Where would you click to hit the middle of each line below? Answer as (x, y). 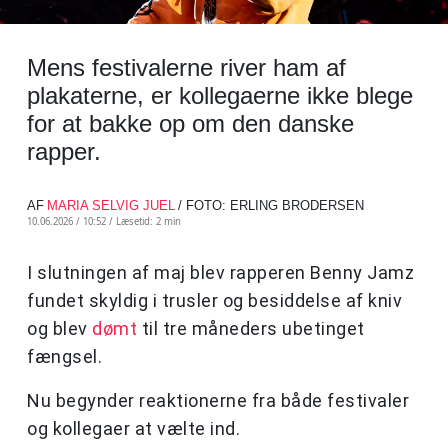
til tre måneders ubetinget (251, 329)
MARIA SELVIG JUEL (111, 206)
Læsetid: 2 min (148, 222)
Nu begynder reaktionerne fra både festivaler (218, 401)
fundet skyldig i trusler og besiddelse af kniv (214, 301)
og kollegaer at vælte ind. (133, 429)
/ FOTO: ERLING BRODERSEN (271, 206)
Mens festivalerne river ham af (186, 68)
